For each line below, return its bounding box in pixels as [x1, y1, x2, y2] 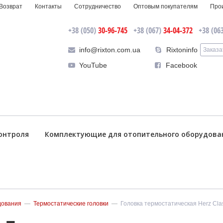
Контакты [35, 3, 62, 10]
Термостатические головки [33, 200, 109, 207]
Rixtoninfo [166, 46, 198, 54]
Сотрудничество [74, 3, 121, 10]
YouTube [79, 61, 107, 69]
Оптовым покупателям [133, 3, 198, 10]
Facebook [166, 61, 197, 69]
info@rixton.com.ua [79, 46, 140, 54]
